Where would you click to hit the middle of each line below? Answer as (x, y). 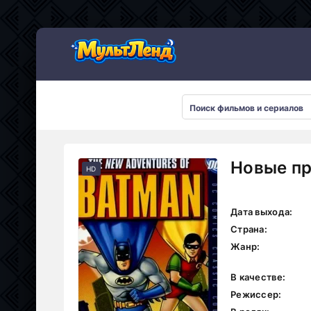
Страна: (249, 229)
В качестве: (258, 277)
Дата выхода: (262, 212)
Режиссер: (256, 294)
